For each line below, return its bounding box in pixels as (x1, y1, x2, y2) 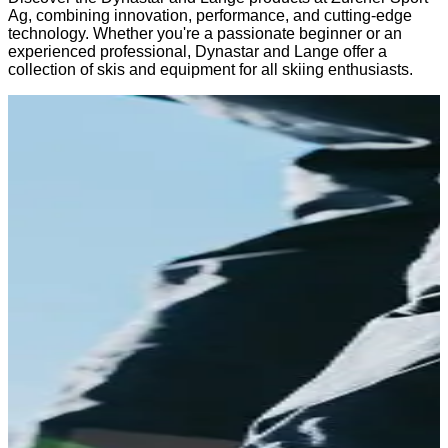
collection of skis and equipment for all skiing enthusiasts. (8, 60, 413, 78)
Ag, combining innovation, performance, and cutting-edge (8, 6, 412, 24)
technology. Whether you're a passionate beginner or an (8, 24, 402, 42)
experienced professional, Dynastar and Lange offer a (8, 42, 387, 60)
